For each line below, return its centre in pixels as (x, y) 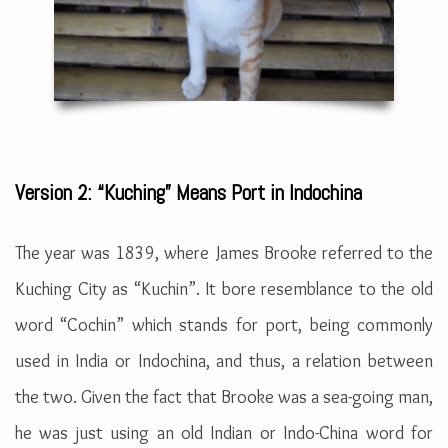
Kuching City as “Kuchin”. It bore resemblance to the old (224, 289)
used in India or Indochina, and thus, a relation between (224, 361)
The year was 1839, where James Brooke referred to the (224, 253)
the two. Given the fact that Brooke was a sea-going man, (224, 397)
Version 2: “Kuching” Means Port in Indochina (188, 193)
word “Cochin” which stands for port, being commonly (224, 325)
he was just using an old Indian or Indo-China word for (224, 433)
